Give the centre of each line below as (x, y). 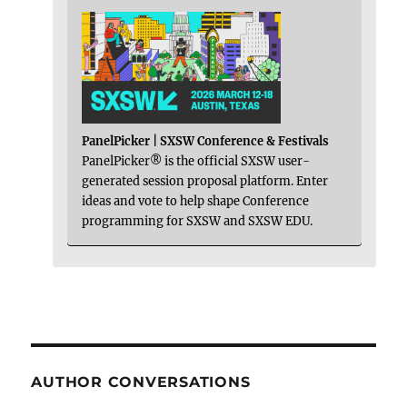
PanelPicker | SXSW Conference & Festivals (206, 140)
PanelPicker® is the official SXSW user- (196, 160)
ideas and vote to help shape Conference (196, 200)
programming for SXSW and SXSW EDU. (198, 220)
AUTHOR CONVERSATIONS (141, 382)
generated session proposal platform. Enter (205, 180)
